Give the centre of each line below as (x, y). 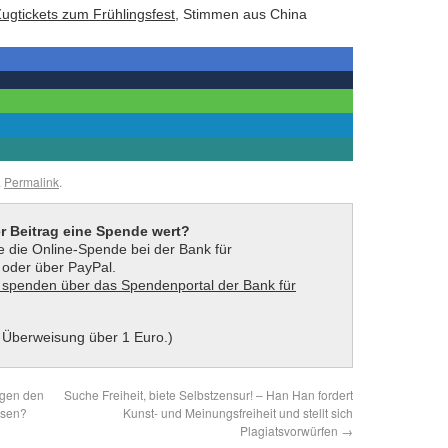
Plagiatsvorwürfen (290, 430)
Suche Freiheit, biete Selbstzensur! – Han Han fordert (208, 394)
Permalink (31, 182)
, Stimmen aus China (241, 14)
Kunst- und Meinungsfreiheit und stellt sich (238, 412)
